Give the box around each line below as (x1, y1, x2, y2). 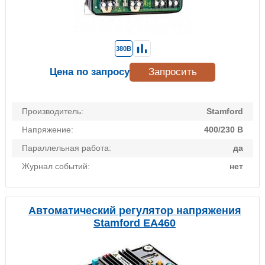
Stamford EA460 (93, 217, 176, 230)
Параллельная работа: (22, 143, 111, 153)
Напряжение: (22, 125, 73, 135)
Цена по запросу (50, 66, 130, 78)
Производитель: (22, 106, 83, 117)
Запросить (148, 66, 197, 78)
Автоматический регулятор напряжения (28, 205, 241, 217)
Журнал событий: (22, 161, 90, 172)
